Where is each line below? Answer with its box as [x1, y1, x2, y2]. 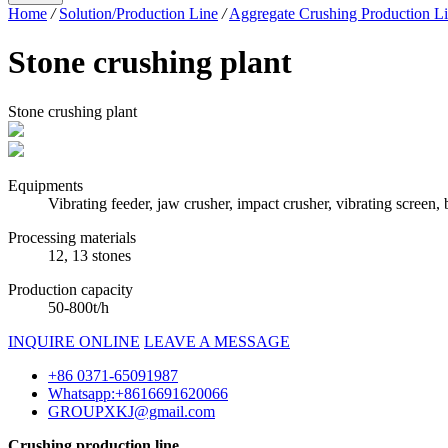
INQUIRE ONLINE [8, 332, 140, 350]
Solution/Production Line [59, 4, 218, 22]
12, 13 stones [48, 246, 131, 264]
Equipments [8, 176, 83, 194]
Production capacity [8, 280, 133, 298]
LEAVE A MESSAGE [144, 332, 290, 350]
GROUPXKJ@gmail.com [48, 402, 215, 420]
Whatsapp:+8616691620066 [48, 384, 228, 402]
